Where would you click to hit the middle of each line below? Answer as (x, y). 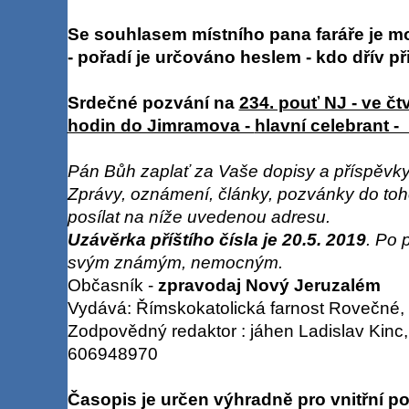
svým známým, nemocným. (175, 262)
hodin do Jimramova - (161, 125)
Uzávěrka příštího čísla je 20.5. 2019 (216, 239)
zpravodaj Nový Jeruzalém (269, 285)
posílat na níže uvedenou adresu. (199, 216)
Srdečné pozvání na (153, 102)
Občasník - (112, 285)
